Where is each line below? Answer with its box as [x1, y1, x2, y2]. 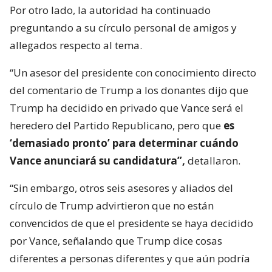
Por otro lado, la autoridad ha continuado [10, 3, 211, 18]
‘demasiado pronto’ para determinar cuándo [10, 136, 239, 151]
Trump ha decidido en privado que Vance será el [10, 101, 243, 115]
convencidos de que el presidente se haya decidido [10, 216, 253, 231]
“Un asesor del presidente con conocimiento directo [10, 66, 256, 80]
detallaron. [185, 154, 240, 168]
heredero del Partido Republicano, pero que [10, 118, 223, 133]
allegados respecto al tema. [10, 38, 142, 53]
